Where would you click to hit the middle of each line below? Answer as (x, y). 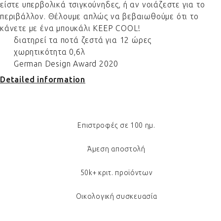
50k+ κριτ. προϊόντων (116, 173)
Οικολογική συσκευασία (116, 196)
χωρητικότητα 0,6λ (50, 52)
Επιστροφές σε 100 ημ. (116, 125)
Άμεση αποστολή (116, 149)
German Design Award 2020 (66, 64)
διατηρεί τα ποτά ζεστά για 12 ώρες (83, 40)
